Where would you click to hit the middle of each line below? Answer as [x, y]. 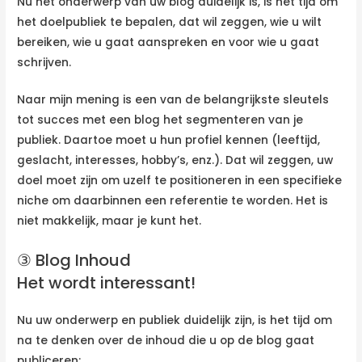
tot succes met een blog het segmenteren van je [160, 120]
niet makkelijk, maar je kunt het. [109, 221]
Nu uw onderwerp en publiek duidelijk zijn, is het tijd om [175, 321]
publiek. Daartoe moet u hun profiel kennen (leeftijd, [169, 141]
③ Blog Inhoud [74, 261]
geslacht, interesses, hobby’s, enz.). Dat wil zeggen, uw [175, 161]
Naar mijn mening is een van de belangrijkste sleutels [173, 100]
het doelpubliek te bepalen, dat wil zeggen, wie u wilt [170, 22]
